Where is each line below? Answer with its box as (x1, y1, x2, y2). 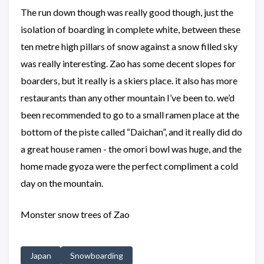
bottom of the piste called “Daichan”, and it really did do (21, 126, 242, 137)
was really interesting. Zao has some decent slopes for (21, 57, 236, 69)
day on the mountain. (21, 177, 103, 189)
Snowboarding (70, 250, 123, 260)
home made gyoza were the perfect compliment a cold (21, 160, 238, 171)
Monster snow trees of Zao (21, 208, 130, 220)
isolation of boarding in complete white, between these (21, 23, 240, 35)
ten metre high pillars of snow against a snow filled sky (21, 40, 237, 52)
